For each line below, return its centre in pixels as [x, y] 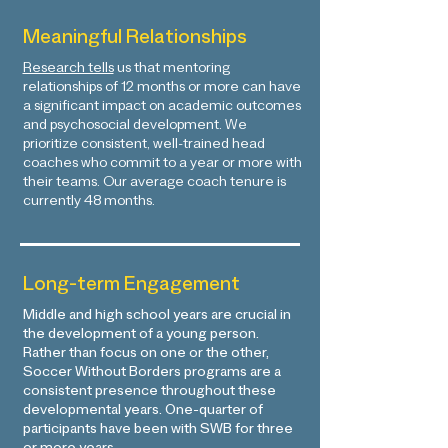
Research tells [68, 70]
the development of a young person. [140, 336]
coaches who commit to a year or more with [162, 165]
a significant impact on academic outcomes [161, 108]
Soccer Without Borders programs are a [151, 374]
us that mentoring [171, 70]
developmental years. [92, 412]
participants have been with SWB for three [157, 431]
